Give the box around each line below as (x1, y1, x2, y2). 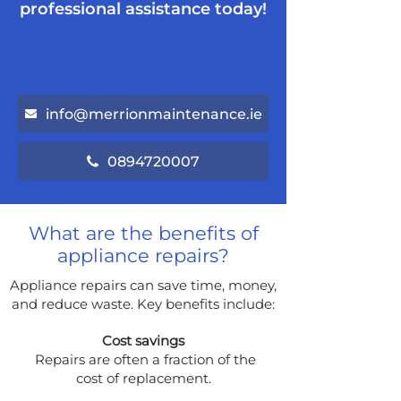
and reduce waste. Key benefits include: (12, 295, 275, 312)
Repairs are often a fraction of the (30, 351, 256, 368)
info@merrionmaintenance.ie (45, 105, 262, 123)
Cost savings (102, 332, 184, 349)
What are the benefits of (28, 222, 259, 244)
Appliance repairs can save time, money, (10, 277, 277, 294)
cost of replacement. (75, 370, 211, 387)
